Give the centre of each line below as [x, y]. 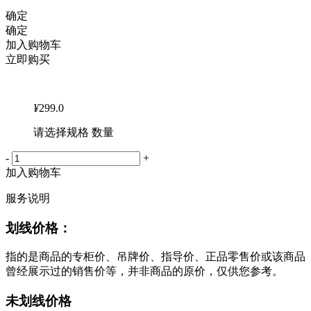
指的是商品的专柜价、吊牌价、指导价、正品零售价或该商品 [155, 257]
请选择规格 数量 [74, 133]
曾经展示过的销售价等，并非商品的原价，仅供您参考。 [144, 271]
